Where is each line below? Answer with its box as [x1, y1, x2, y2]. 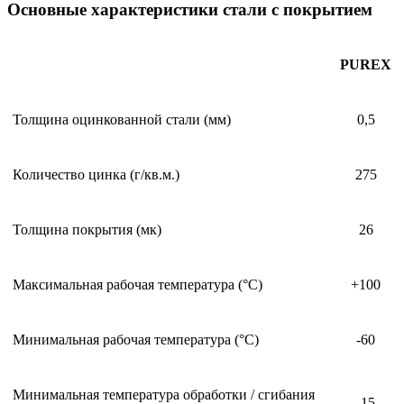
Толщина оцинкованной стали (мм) [13, 111, 231, 127]
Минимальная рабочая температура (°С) [13, 331, 259, 347]
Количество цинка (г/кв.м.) [13, 166, 179, 182]
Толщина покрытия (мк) [13, 221, 161, 237]
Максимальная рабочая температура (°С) [13, 276, 262, 292]
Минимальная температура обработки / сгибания [13, 386, 315, 402]
